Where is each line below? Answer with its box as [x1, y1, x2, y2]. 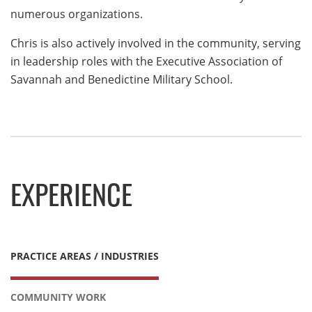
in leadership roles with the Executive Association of [10, 54, 282, 69]
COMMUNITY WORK [10, 290, 106, 304]
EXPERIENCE [10, 185, 132, 214]
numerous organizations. [10, 6, 143, 22]
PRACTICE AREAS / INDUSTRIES [10, 249, 159, 263]
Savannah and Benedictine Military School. [10, 72, 233, 87]
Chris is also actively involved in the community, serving [10, 36, 301, 51]
